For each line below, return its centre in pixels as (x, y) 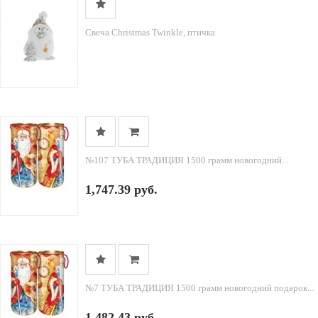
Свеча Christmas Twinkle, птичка (150, 32)
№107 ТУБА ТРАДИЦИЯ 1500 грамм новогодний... (187, 160)
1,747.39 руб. (121, 190)
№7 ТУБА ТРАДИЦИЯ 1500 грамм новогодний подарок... (199, 288)
